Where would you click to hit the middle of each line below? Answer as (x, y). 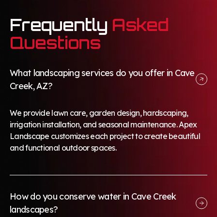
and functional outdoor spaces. (63, 147)
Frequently (61, 24)
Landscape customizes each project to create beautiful (105, 136)
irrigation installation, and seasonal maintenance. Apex (103, 124)
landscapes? (34, 210)
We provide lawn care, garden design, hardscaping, (99, 113)
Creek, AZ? (31, 86)
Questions (55, 42)
